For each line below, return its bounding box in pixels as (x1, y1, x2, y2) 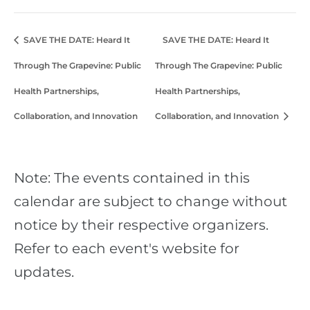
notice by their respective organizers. (14, 217, 268, 234)
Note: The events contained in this (14, 170, 250, 187)
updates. (14, 264, 74, 281)
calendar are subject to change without (14, 193, 287, 210)
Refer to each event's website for (14, 240, 239, 257)
